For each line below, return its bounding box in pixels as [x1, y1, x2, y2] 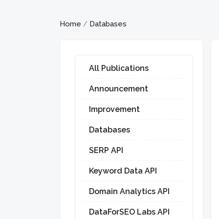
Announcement [89, 84, 148, 93]
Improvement [89, 105, 140, 114]
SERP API [89, 146, 123, 155]
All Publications [89, 64, 149, 73]
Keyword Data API [89, 166, 157, 175]
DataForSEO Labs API [89, 207, 170, 217]
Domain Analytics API [89, 187, 170, 196]
